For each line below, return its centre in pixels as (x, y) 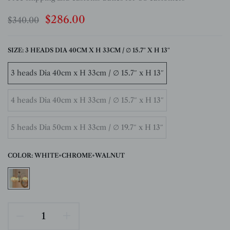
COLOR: (21, 155)
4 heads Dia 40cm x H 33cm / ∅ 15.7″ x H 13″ (87, 100)
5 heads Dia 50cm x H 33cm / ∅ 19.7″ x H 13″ (87, 127)
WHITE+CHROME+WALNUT (80, 155)
